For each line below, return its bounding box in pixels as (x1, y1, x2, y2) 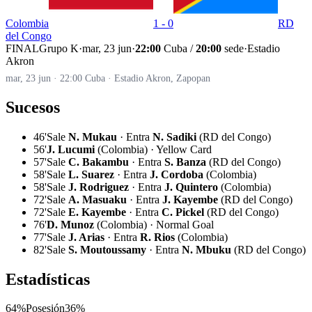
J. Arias (68, 231, 104, 243)
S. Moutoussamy (68, 243, 146, 256)
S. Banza (164, 155, 206, 168)
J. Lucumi (47, 143, 95, 155)
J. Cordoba (150, 168, 203, 180)
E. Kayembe (68, 205, 126, 218)
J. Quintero (164, 180, 218, 193)
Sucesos (6, 97, 60, 116)
